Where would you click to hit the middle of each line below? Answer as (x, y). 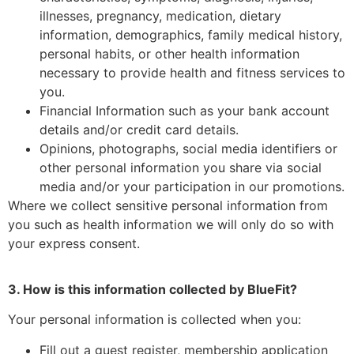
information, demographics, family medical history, (191, 34)
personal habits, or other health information (169, 53)
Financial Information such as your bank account (185, 110)
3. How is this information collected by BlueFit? (153, 290)
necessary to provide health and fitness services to (192, 72)
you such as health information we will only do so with (171, 224)
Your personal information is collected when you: (154, 320)
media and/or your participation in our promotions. (192, 186)
